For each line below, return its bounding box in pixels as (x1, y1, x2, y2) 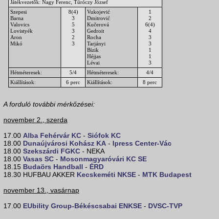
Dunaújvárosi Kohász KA (23, 139, 106, 148)
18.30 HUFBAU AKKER (3, 171, 77, 179)
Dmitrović (87, 15, 110, 22)
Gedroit (87, 28, 104, 34)
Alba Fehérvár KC (23, 131, 81, 140)
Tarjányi (87, 41, 106, 47)
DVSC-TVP (148, 202, 182, 210)
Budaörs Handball (23, 163, 83, 171)
